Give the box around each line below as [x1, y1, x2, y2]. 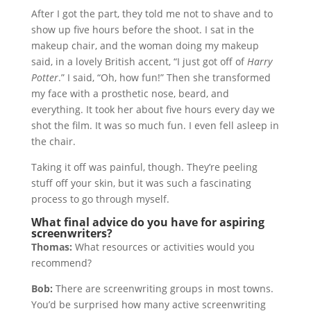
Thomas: [31, 240, 72, 253]
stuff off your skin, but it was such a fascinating [31, 176, 251, 190]
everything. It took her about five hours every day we [31, 103, 275, 116]
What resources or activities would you [72, 240, 255, 253]
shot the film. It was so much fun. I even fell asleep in [31, 119, 279, 132]
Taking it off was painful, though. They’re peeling [31, 160, 258, 174]
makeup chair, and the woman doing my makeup [31, 39, 259, 52]
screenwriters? [31, 226, 112, 241]
